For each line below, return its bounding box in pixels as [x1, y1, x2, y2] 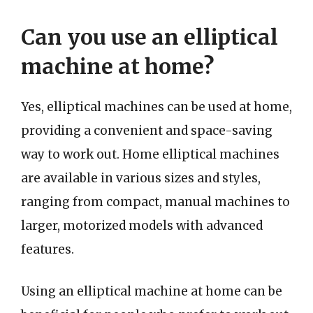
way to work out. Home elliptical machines [21, 147, 279, 162]
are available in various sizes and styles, [21, 170, 261, 186]
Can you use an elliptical [21, 24, 278, 50]
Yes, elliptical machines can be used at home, [21, 99, 292, 115]
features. [21, 242, 74, 257]
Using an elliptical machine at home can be [21, 283, 282, 299]
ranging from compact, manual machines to [21, 194, 290, 210]
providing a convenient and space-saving [21, 123, 272, 138]
